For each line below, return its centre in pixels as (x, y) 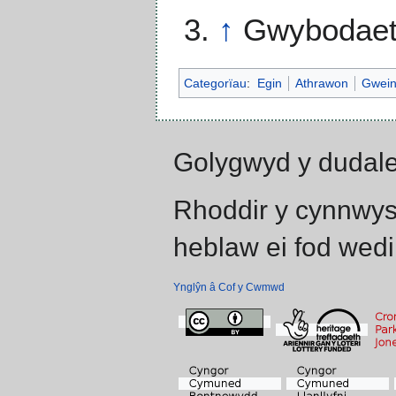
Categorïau (215, 84)
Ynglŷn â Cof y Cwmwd (229, 288)
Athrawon (321, 84)
